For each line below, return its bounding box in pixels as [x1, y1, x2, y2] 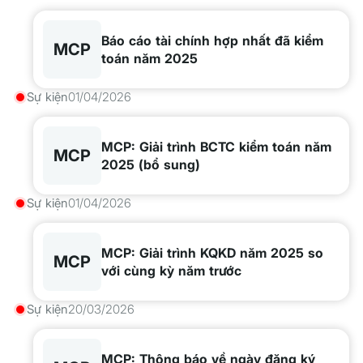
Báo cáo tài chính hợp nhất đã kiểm [101, 32, 323, 49]
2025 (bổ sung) [101, 156, 200, 173]
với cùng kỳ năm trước [101, 263, 241, 279]
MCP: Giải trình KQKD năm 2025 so [101, 245, 323, 261]
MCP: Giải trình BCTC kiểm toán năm [101, 139, 331, 155]
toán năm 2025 [101, 50, 198, 66]
